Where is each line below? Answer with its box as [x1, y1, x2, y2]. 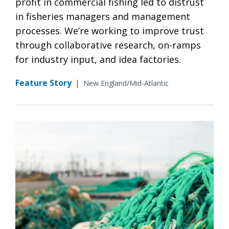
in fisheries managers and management [15, 10, 190, 22]
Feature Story [15, 77, 72, 88]
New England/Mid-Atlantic [83, 78, 169, 88]
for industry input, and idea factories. [15, 53, 181, 65]
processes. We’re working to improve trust [15, 24, 204, 37]
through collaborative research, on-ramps [15, 38, 201, 51]
